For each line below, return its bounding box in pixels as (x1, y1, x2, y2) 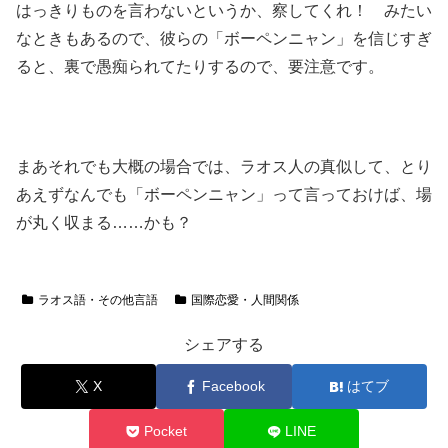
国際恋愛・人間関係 (190, 293, 299, 308)
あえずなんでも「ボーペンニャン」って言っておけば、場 (16, 186, 432, 204)
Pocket (143, 423, 187, 440)
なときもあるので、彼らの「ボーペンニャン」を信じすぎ (16, 29, 432, 47)
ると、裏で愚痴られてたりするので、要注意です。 (16, 57, 384, 75)
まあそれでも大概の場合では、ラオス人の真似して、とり (16, 158, 432, 176)
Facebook (201, 378, 265, 395)
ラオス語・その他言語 (37, 293, 158, 308)
